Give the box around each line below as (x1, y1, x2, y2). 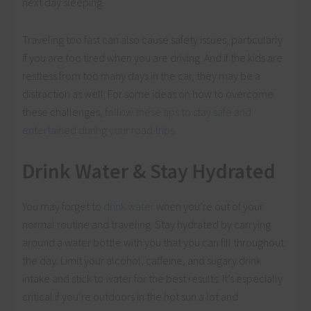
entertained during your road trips (22, 122, 175, 137)
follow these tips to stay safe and (103, 104, 252, 119)
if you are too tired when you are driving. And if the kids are (22, 50, 283, 65)
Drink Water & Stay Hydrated (22, 157, 276, 184)
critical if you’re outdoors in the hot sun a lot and (22, 289, 239, 303)
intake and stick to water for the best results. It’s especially (22, 271, 283, 285)
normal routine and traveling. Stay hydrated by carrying (22, 217, 271, 231)
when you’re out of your (154, 199, 264, 213)
